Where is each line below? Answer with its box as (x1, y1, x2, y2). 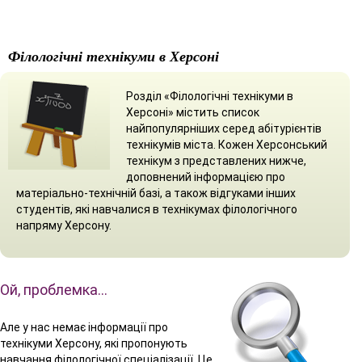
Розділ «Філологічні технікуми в (126, 89, 293, 103)
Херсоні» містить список (126, 105, 259, 119)
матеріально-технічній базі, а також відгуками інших (16, 186, 296, 200)
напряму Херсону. (16, 218, 112, 232)
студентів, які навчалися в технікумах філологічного (16, 202, 297, 216)
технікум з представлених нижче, (126, 154, 306, 167)
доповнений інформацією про (126, 170, 285, 183)
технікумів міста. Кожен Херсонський (126, 137, 327, 151)
